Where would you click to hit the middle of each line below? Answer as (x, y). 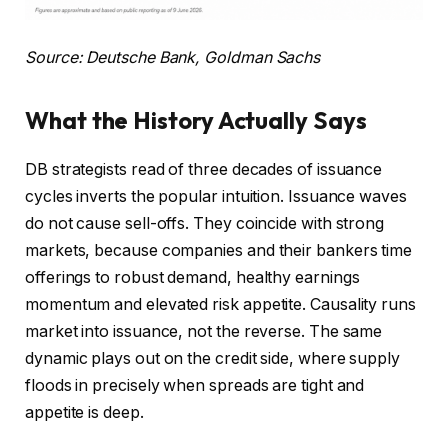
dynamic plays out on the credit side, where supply (213, 359)
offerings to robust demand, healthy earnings (192, 278)
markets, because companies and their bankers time (219, 251)
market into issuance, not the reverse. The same (204, 332)
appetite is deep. (84, 413)
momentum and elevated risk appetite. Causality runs (220, 305)
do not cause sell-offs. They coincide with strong (205, 224)
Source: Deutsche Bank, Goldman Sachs (173, 58)
